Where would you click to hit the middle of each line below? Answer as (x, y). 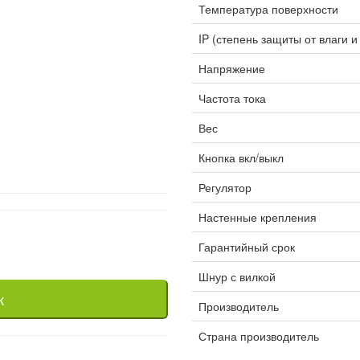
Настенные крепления (258, 217)
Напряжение (232, 69)
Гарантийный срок (247, 247)
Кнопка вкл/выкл (241, 158)
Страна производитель (259, 336)
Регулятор (225, 188)
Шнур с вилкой (237, 277)
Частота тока (232, 98)
